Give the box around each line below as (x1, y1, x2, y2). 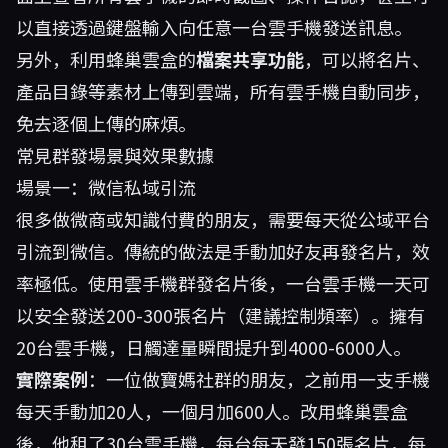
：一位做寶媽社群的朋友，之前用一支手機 (88, 366, 430, 392)
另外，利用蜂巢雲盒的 (16, 46, 196, 72)
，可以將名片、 (304, 46, 430, 72)
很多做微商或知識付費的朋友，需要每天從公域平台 (16, 206, 430, 232)
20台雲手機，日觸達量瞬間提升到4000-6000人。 (16, 334, 411, 360)
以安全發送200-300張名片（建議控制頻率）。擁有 (16, 302, 425, 328)
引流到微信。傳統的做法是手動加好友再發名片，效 (16, 238, 430, 264)
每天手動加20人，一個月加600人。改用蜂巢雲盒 (16, 398, 408, 424)
